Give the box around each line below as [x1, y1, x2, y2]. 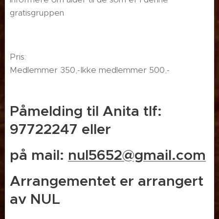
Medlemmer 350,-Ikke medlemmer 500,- [10, 65, 170, 75]
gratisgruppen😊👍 [10, 7, 85, 18]
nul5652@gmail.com [68, 146, 206, 164]
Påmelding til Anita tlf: [10, 102, 162, 120]
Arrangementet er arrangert [10, 172, 203, 190]
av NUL [10, 190, 60, 208]
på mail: [10, 146, 68, 164]
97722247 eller [10, 120, 115, 138]
